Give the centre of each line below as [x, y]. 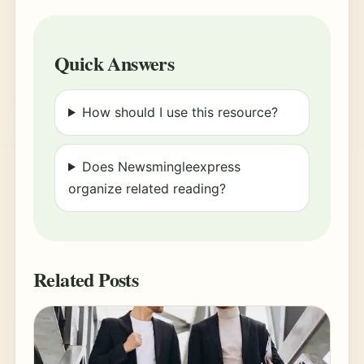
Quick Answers [114, 63]
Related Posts [86, 279]
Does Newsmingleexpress [161, 166]
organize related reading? [147, 188]
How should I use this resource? [180, 112]
